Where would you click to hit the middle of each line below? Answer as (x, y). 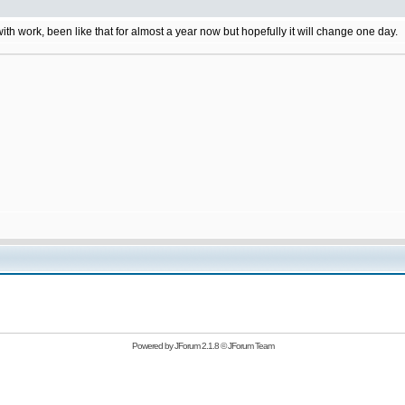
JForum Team (250, 346)
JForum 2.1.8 (196, 346)
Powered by (153, 346)
